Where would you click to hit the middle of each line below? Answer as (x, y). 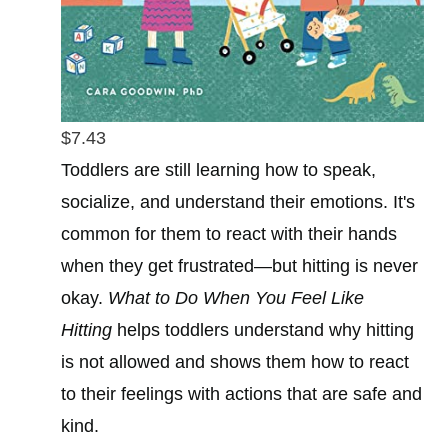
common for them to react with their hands (229, 233)
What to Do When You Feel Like (236, 297)
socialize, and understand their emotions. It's (238, 201)
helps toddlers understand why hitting (263, 329)
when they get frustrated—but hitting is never (239, 265)
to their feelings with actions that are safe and (241, 393)
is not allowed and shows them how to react (235, 361)
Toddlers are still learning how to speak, (218, 169)
